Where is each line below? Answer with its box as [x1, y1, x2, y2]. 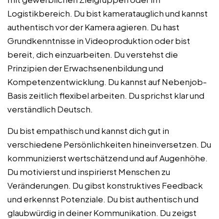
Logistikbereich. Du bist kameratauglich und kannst [7, 7, 208, 19]
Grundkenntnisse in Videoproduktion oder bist [7, 35, 190, 46]
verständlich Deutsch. [7, 103, 93, 114]
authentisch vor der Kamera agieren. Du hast [7, 21, 179, 32]
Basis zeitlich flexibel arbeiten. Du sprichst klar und [7, 89, 204, 101]
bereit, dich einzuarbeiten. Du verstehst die [7, 48, 178, 60]
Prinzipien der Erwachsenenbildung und [7, 62, 163, 73]
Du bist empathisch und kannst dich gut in [7, 125, 169, 136]
